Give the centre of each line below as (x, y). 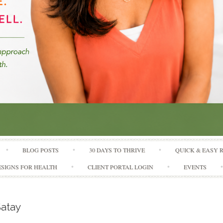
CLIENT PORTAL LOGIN (120, 167)
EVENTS (195, 167)
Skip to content (133, 144)
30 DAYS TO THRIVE (117, 150)
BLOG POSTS (41, 150)
